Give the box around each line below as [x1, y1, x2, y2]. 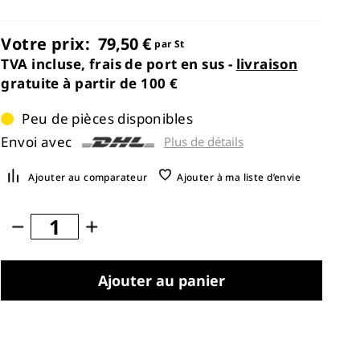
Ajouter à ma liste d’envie [177, 170, 301, 185]
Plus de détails [163, 133, 243, 149]
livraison [235, 55, 298, 73]
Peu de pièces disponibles [22, 109, 193, 128]
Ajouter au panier [98, 271, 226, 290]
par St [154, 36, 185, 51]
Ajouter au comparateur [28, 170, 148, 185]
